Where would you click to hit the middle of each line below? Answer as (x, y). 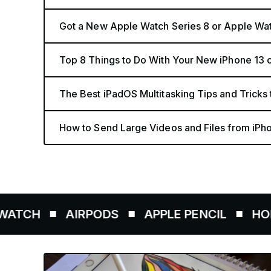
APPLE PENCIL (129, 214)
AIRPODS (36, 214)
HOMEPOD (227, 214)
